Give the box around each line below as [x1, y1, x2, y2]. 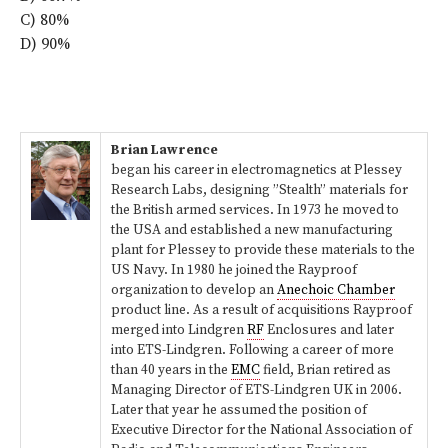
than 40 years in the [111, 361, 231, 379]
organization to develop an [111, 281, 277, 299]
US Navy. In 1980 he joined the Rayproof [111, 261, 357, 279]
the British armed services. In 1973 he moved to [111, 201, 399, 219]
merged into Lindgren [111, 321, 247, 339]
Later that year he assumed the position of [111, 401, 367, 419]
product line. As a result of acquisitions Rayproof [111, 301, 412, 319]
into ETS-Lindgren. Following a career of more [111, 341, 394, 359]
